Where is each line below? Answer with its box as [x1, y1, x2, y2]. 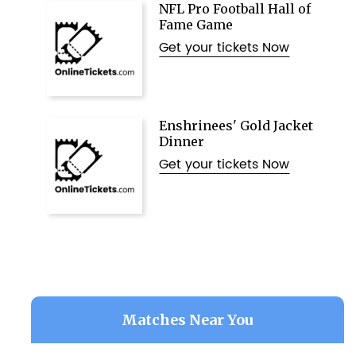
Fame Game [159, 17, 234, 33]
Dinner [159, 133, 205, 150]
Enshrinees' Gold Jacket [159, 118, 314, 134]
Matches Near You [122, 310, 253, 329]
